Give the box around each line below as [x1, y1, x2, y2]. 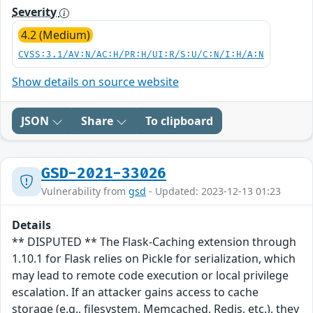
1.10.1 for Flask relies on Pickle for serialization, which [12, 251, 296, 267]
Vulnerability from [41, 184, 129, 198]
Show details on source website [12, 74, 179, 90]
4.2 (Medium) [21, 27, 90, 43]
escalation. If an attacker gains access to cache [12, 284, 259, 300]
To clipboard [145, 113, 213, 129]
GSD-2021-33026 [41, 165, 167, 183]
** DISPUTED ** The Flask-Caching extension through [12, 234, 296, 250]
